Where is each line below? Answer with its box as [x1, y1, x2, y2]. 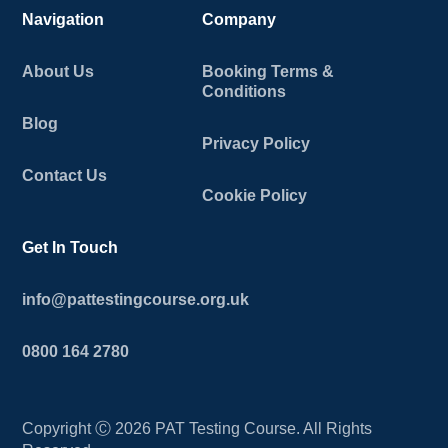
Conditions [202, 83, 287, 101]
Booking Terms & [202, 63, 335, 81]
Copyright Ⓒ [22, 420, 116, 438]
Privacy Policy [202, 135, 311, 153]
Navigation [22, 11, 105, 29]
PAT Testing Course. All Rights [151, 420, 373, 438]
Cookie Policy [202, 187, 308, 205]
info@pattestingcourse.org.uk [22, 291, 250, 309]
